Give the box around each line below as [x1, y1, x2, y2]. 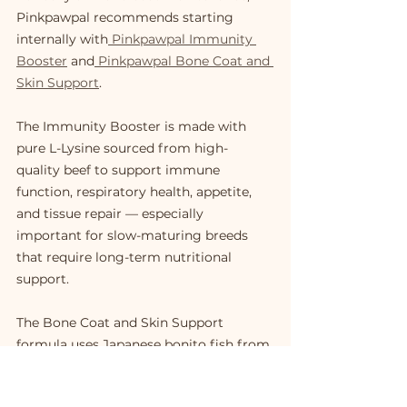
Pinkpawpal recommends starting [16, 9, 237, 26]
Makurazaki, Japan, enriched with [16, 358, 229, 375]
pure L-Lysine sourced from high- [16, 140, 228, 157]
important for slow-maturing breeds [16, 227, 252, 244]
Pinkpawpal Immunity [108, 31, 256, 48]
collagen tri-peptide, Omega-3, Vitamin [16, 380, 269, 397]
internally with [16, 31, 108, 48]
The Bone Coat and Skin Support [16, 314, 227, 332]
